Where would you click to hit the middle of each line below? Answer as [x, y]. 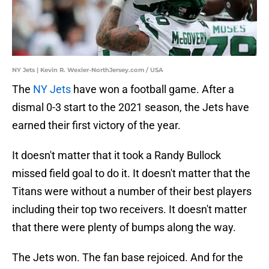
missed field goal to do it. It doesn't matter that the [131, 174]
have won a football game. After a [153, 89]
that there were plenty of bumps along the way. [124, 228]
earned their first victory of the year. [96, 125]
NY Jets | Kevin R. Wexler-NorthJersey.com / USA [88, 70]
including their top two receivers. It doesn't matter [129, 210]
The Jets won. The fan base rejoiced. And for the [128, 258]
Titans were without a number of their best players [132, 192]
